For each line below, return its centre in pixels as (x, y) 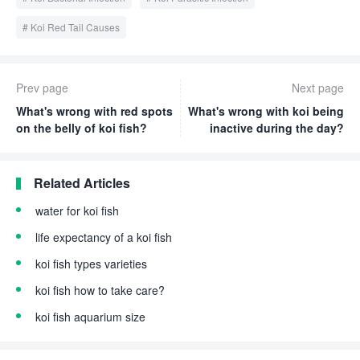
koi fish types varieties (91, 263)
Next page (318, 87)
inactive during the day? (277, 127)
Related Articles (82, 182)
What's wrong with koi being (266, 110)
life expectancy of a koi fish (104, 237)
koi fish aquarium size (90, 316)
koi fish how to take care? (100, 290)
